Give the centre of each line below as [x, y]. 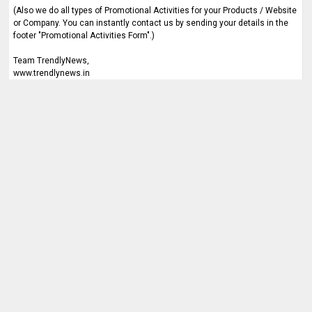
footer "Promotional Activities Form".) [84, 36]
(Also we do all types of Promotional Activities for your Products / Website [155, 10]
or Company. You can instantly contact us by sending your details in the [151, 23]
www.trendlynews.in [52, 73]
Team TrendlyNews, [52, 61]
